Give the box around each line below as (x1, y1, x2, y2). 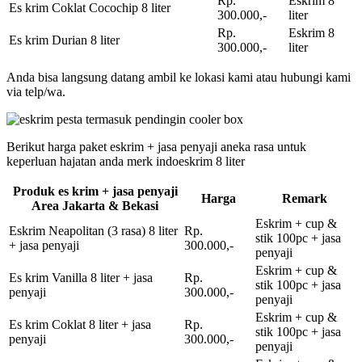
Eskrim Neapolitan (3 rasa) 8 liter (9, 223, 178, 238)
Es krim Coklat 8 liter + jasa (9, 317, 151, 331)
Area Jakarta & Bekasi (32, 198, 158, 213)
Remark (281, 191, 327, 205)
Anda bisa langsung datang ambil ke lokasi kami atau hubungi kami (6, 69, 351, 84)
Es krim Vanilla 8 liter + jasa (9, 270, 153, 284)
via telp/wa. (6, 84, 65, 99)
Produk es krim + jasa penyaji (12, 183, 178, 198)
